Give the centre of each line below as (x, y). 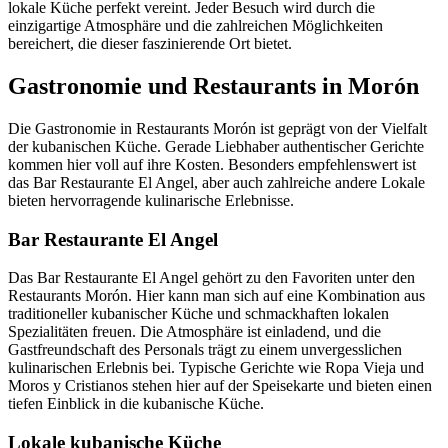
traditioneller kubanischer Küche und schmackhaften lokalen (198, 314)
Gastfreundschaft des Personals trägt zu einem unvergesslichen (205, 350)
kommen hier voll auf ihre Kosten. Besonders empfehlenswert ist (212, 164)
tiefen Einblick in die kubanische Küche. (136, 404)
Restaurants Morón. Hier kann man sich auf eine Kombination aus (216, 296)
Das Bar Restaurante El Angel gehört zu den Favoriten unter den (211, 278)
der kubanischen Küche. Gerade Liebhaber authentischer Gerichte (216, 146)
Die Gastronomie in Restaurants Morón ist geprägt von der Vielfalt (217, 128)
